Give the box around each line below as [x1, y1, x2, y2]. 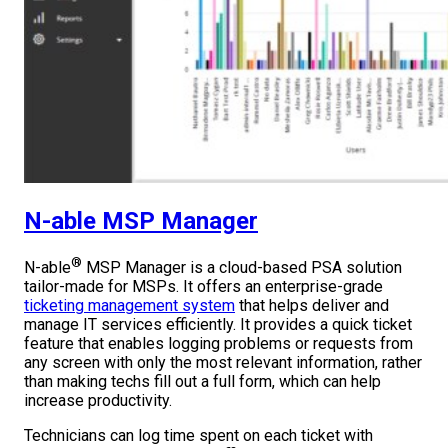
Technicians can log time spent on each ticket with [24, 426, 373, 446]
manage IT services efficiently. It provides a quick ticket [24, 315, 412, 335]
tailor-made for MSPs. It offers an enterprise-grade [24, 277, 383, 297]
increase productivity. [24, 391, 172, 411]
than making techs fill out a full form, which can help [24, 372, 381, 392]
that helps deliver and [235, 296, 389, 316]
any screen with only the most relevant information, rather [24, 353, 422, 373]
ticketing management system [24, 296, 235, 316]
